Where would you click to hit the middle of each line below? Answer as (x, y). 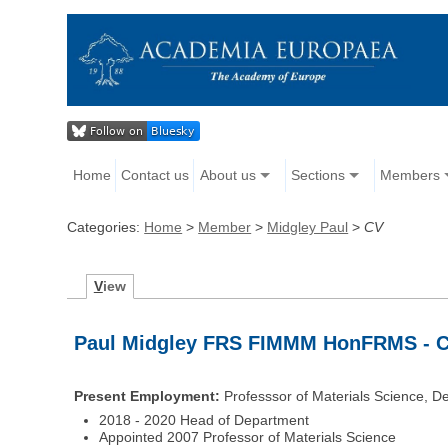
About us (227, 175)
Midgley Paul (308, 227)
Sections (317, 175)
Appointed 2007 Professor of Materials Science (248, 436)
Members (409, 175)
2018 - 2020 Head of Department (204, 419)
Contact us (155, 175)
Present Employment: (147, 395)
